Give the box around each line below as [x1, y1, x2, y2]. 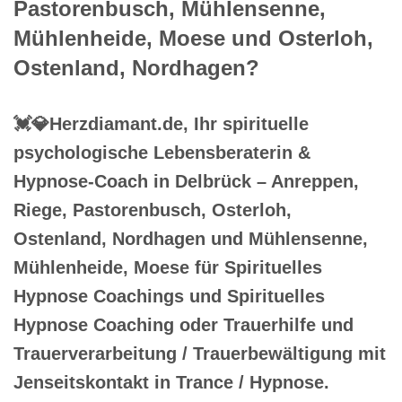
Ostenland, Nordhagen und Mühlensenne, [13, 228, 368, 249]
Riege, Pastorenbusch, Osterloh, [13, 199, 292, 220]
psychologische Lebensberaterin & [13, 142, 310, 162]
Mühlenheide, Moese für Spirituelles [13, 257, 322, 277]
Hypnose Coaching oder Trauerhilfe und [13, 314, 354, 335]
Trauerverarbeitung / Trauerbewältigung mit [13, 343, 386, 363]
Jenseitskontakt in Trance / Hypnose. [13, 371, 329, 392]
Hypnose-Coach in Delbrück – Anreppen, [13, 170, 359, 191]
